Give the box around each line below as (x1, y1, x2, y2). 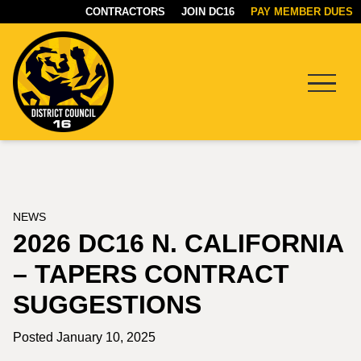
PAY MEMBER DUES (251, 6, 353, 18)
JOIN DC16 (181, 6, 234, 18)
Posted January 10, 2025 (13, 330, 156, 344)
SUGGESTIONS (13, 290, 201, 319)
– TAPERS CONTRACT (13, 259, 289, 288)
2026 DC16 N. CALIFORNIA (13, 229, 343, 258)
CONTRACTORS (85, 6, 165, 18)
